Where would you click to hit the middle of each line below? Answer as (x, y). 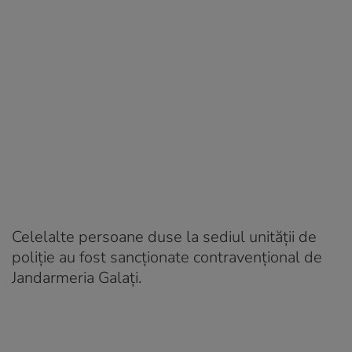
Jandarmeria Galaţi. (77, 277)
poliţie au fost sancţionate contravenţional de (167, 257)
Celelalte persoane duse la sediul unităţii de (164, 236)
